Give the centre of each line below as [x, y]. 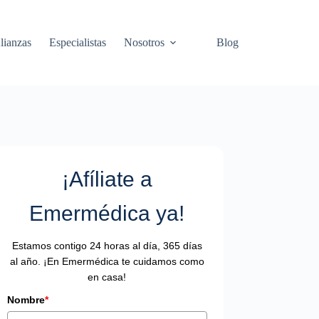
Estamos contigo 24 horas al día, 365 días [107, 246]
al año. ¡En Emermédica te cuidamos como [107, 261]
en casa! [107, 277]
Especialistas [77, 42]
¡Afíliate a [107, 179]
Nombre [26, 300]
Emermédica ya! [107, 213]
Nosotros [144, 42]
